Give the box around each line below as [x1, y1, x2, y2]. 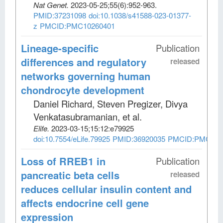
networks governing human [21, 68, 150, 83]
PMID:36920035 [112, 133, 165, 144]
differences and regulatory [21, 54, 146, 69]
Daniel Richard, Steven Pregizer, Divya [33, 97, 188, 110]
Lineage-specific [21, 40, 99, 55]
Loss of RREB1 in [21, 153, 106, 168]
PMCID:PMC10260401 [40, 20, 115, 31]
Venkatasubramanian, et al [33, 110, 139, 123]
